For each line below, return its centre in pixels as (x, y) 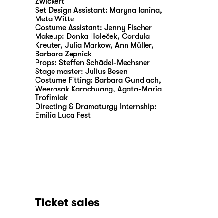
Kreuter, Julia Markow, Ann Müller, (94, 45)
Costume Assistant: (70, 27)
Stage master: (60, 71)
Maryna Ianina (135, 10)
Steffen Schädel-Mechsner (104, 63)
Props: (47, 63)
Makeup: (51, 36)
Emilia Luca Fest (63, 115)
